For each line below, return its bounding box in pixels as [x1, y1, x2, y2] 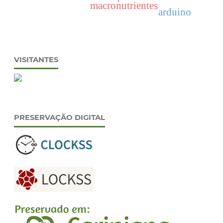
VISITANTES [13, 55, 58, 64]
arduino [158, 6, 191, 18]
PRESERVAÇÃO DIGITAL [13, 113, 105, 122]
